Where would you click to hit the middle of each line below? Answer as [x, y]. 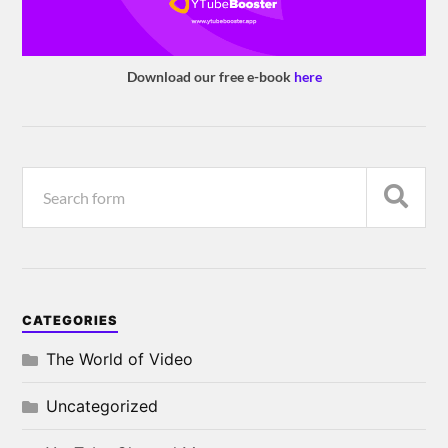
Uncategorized [102, 405]
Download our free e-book [210, 76]
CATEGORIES [70, 320]
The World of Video [120, 358]
